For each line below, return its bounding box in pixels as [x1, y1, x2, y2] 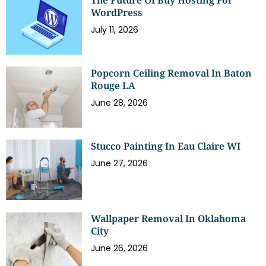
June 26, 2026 [91, 242, 148, 255]
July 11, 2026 [91, 24, 139, 36]
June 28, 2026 [91, 96, 148, 109]
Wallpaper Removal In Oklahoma [91, 212, 246, 226]
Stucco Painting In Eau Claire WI [91, 139, 241, 153]
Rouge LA [91, 78, 138, 92]
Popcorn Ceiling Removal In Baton [91, 66, 252, 80]
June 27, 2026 [91, 157, 148, 169]
